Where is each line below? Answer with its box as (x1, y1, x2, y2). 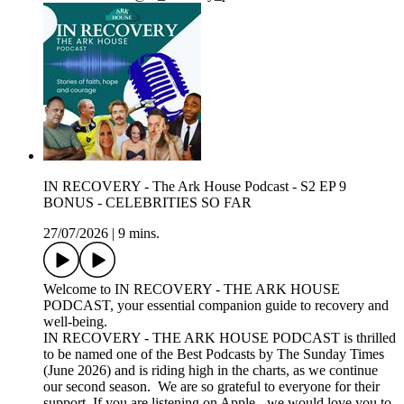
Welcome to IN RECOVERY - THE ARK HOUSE (43, 281, 340, 298)
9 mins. (118, 225, 160, 242)
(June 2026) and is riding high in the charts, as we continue (43, 363, 378, 379)
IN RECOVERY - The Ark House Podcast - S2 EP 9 (43, 179, 346, 195)
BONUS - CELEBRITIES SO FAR (43, 195, 252, 211)
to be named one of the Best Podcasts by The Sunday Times (43, 346, 384, 363)
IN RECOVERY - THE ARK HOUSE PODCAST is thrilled (43, 330, 396, 346)
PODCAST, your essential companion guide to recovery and (43, 298, 389, 314)
